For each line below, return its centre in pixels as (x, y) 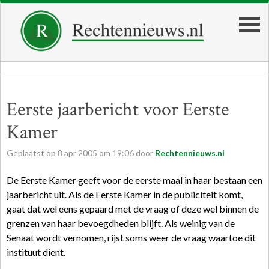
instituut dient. (36, 252)
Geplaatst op (32, 153)
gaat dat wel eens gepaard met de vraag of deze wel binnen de (133, 209)
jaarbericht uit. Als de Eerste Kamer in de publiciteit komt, (125, 194)
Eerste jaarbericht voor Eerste (118, 110)
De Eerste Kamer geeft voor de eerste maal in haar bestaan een (134, 180)
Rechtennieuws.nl (190, 153)
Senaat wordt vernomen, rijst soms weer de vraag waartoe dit (131, 237)
